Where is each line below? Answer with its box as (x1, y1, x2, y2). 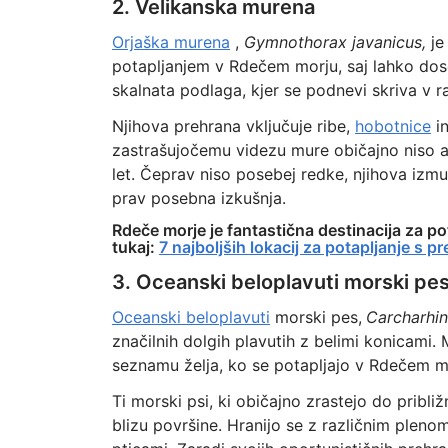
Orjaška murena (111, 32, 230, 52)
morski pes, (269, 307, 362, 327)
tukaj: (111, 237, 159, 257)
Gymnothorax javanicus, (243, 32, 426, 52)
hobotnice (354, 116, 431, 136)
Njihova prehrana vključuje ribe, (111, 116, 355, 136)
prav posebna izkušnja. (111, 188, 286, 208)
